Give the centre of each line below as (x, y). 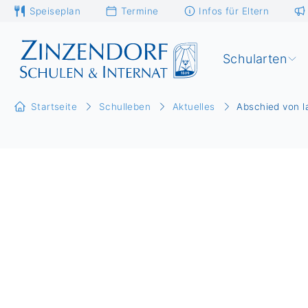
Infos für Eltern (234, 11)
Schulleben (125, 107)
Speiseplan (55, 11)
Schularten (255, 59)
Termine (140, 11)
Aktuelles (194, 107)
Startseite (54, 107)
